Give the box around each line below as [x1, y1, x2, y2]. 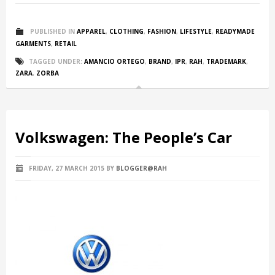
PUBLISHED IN [30, 27, 75, 36]
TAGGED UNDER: [29, 57, 82, 66]
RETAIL [55, 39, 77, 48]
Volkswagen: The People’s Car [15, 127, 232, 147]
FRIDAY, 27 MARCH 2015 [27, 164, 104, 172]
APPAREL [77, 27, 106, 36]
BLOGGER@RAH [116, 164, 167, 172]
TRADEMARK [206, 57, 246, 66]
